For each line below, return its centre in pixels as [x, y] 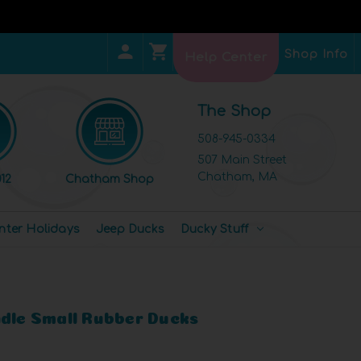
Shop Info [316, 54]
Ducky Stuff [214, 229]
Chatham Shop [109, 179]
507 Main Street [242, 160]
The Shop [234, 111]
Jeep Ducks [130, 229]
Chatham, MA [237, 176]
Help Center [226, 58]
